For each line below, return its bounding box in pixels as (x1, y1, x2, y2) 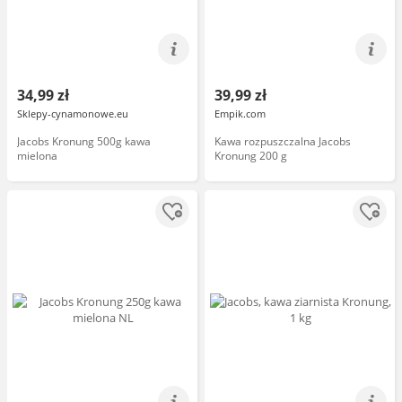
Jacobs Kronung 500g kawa (17, 134, 151, 149)
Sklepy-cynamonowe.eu (17, 107, 128, 120)
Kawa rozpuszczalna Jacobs (214, 134, 351, 149)
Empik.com (214, 107, 266, 120)
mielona (17, 148, 57, 163)
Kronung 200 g (214, 148, 287, 163)
